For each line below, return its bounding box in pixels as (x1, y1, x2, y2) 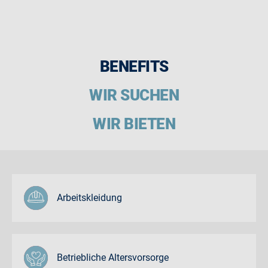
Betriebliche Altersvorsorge (57, 251, 169, 263)
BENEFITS (99, 57, 169, 75)
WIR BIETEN (93, 114, 175, 133)
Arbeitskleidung (57, 191, 122, 203)
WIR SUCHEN (89, 86, 179, 104)
